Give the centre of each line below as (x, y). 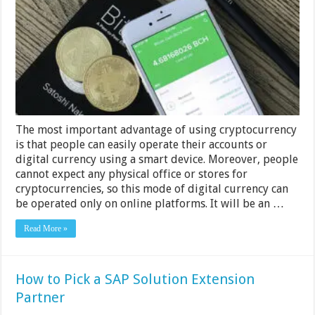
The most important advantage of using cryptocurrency (156, 130)
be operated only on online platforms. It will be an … (150, 204)
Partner (40, 298)
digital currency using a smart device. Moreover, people (157, 160)
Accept (259, 30)
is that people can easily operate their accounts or (142, 145)
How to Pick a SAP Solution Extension (135, 279)
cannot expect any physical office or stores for (132, 174)
